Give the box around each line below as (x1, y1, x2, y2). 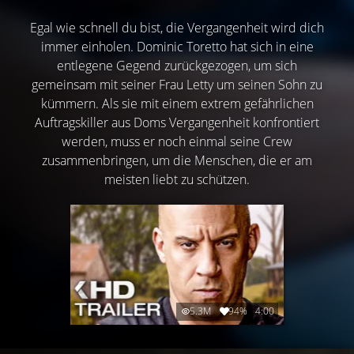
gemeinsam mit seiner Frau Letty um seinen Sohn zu (32, 76, 322, 93)
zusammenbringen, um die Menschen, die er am (42, 152, 312, 169)
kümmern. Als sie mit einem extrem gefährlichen (40, 95, 314, 112)
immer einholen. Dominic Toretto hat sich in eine (40, 38, 314, 55)
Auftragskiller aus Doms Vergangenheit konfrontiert (35, 114, 319, 131)
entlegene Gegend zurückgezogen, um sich (57, 57, 297, 74)
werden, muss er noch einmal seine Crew (62, 133, 292, 150)
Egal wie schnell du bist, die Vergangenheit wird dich (30, 19, 324, 36)
